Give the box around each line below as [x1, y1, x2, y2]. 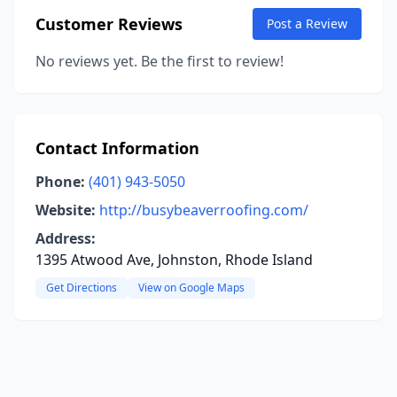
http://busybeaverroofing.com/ [99, 200, 308, 220]
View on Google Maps [138, 280, 245, 295]
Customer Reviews [35, 13, 183, 35]
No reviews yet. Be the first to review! [35, 51, 284, 71]
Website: [35, 200, 96, 220]
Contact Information [35, 137, 199, 159]
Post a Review [267, 15, 347, 32]
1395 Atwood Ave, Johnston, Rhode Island [35, 250, 313, 269]
